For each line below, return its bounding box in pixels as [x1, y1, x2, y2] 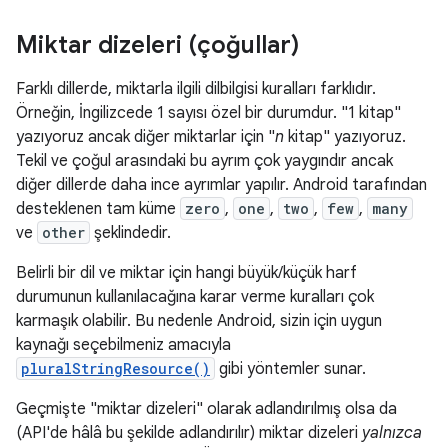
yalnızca [362, 423, 422, 443]
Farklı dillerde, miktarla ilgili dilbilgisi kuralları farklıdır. [16, 79, 376, 99]
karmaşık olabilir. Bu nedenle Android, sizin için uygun [16, 311, 382, 331]
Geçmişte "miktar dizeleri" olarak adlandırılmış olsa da [16, 399, 397, 419]
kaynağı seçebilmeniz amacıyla [16, 335, 231, 355]
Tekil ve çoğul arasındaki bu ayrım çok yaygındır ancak [16, 151, 393, 171]
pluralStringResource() [21, 359, 210, 378]
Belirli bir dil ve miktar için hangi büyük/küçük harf [16, 263, 357, 283]
